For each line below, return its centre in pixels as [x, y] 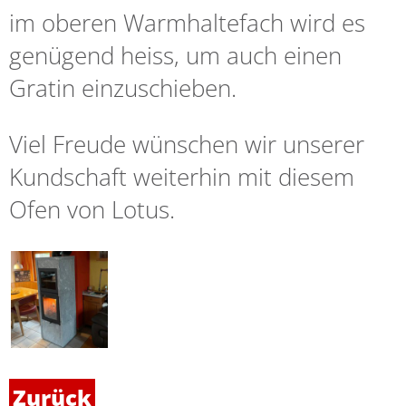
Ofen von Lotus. [98, 210]
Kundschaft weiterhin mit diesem [182, 177]
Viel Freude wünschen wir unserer [187, 145]
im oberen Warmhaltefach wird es [187, 23]
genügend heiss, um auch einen [175, 56]
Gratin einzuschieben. [123, 88]
